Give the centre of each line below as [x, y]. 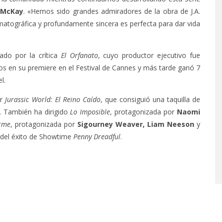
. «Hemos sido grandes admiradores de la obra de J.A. [112, 11]
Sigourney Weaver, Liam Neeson [136, 124]
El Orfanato [79, 55]
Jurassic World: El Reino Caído [53, 99]
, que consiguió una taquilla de [150, 99]
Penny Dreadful [97, 137]
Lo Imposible [90, 112]
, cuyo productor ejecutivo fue [149, 55]
